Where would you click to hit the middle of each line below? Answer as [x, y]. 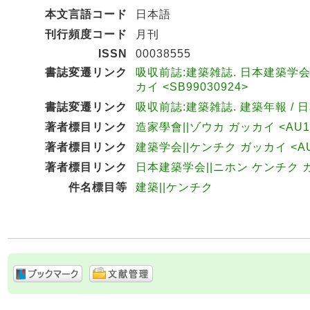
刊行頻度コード [86, 34]
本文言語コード [86, 14]
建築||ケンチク [174, 187]
